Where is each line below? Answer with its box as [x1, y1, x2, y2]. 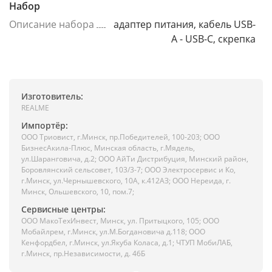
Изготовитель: [21, 90, 83, 102]
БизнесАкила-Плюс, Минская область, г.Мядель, [21, 143, 195, 153]
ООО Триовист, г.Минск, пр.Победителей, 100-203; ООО [21, 132, 220, 142]
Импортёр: [21, 120, 68, 131]
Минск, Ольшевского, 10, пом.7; [21, 186, 134, 197]
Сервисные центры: [21, 203, 106, 215]
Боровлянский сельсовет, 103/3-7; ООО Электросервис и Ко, [21, 165, 236, 175]
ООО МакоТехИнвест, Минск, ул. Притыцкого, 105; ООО [21, 216, 219, 226]
